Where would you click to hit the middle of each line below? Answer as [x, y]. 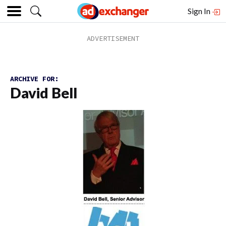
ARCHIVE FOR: [34, 79]
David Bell [44, 93]
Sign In [200, 11]
